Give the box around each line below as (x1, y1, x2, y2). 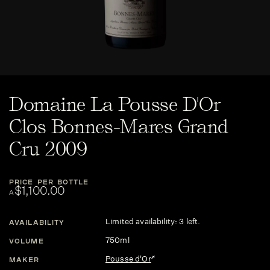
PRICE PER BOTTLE (9, 178, 89, 186)
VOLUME (9, 236, 44, 245)
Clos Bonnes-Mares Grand (9, 115, 229, 138)
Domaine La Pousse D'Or (9, 93, 221, 116)
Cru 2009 (9, 137, 87, 160)
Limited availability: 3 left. (105, 216, 201, 227)
